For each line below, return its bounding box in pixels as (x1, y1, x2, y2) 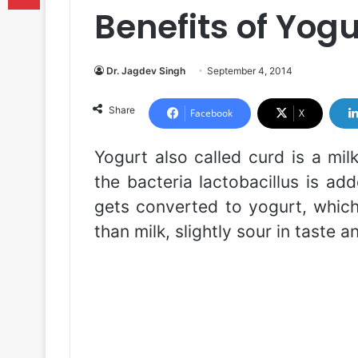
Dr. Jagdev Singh (106, 65, 185, 77)
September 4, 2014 (207, 65, 292, 77)
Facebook (190, 106, 233, 120)
